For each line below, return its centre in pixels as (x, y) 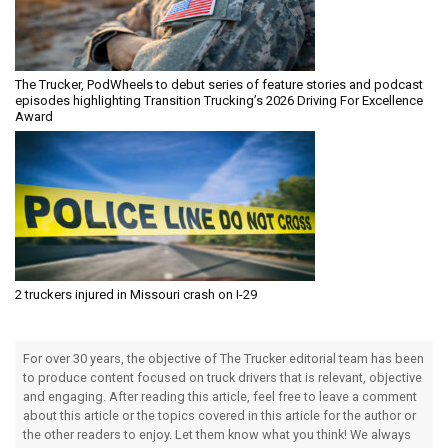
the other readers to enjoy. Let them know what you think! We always (217, 434)
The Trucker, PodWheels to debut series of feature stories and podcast (219, 84)
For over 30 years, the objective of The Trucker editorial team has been (223, 358)
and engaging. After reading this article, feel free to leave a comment (220, 396)
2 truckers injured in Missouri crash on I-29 (136, 294)
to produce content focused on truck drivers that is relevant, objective (222, 377)
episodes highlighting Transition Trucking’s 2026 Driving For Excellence (219, 100)
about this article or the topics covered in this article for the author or (219, 415)
